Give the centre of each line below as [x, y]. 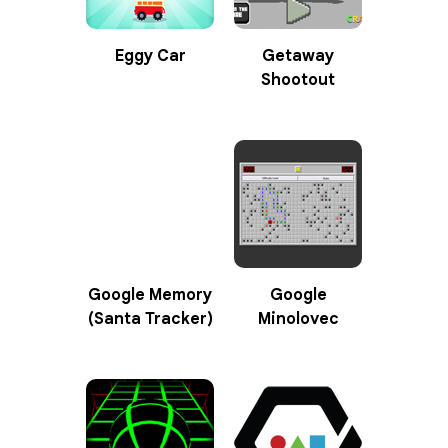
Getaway [298, 55]
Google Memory [150, 294]
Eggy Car [150, 55]
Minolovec [298, 318]
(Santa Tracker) [150, 318]
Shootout [298, 79]
